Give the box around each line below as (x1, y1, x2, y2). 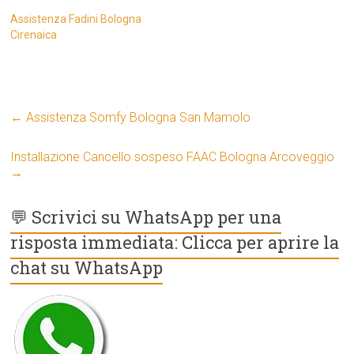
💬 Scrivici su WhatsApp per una (10, 205, 282, 229)
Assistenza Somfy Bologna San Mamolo (23, 110, 251, 126)
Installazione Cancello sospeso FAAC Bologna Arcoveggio (10, 149, 335, 165)
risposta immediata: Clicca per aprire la (10, 231, 340, 254)
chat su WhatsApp (10, 256, 164, 280)
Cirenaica (10, 28, 58, 42)
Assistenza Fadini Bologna (10, 13, 142, 26)
